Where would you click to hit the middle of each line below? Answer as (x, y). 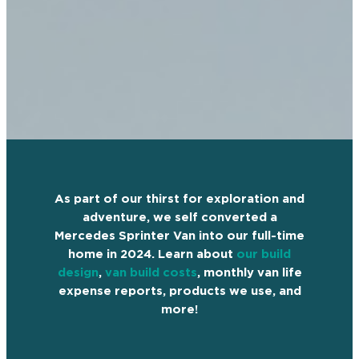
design (78, 272)
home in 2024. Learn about (152, 254)
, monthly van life (249, 272)
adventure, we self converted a (179, 217)
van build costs (151, 272)
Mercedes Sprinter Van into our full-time (179, 236)
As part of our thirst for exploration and (179, 199)
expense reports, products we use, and (179, 291)
